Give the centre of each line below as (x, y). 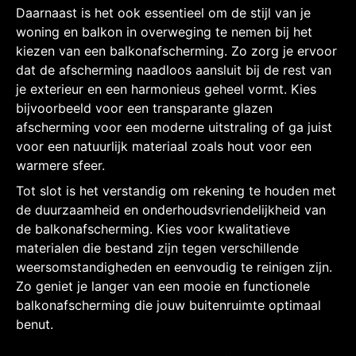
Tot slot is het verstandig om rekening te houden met (176, 190)
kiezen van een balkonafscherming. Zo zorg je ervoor (176, 50)
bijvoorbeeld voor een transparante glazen (144, 108)
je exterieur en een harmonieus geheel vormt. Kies (166, 89)
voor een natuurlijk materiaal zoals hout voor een (164, 146)
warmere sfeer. (60, 165)
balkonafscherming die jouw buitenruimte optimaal (168, 305)
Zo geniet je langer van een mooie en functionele (163, 286)
